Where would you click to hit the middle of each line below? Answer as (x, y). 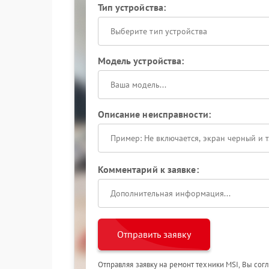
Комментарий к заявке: (148, 169)
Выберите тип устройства (159, 31)
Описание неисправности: (154, 114)
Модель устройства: (141, 61)
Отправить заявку (154, 234)
